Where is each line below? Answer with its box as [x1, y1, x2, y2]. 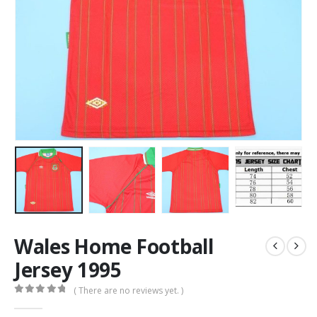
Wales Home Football [14, 232, 214, 260]
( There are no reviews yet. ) [74, 284, 184, 296]
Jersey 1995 [14, 255, 122, 283]
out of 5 [21, 296, 76, 306]
